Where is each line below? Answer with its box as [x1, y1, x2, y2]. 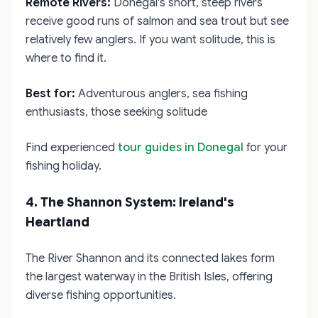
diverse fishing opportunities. [26, 288, 176, 302]
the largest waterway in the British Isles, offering [26, 270, 273, 284]
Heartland [26, 214, 89, 230]
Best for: [26, 87, 75, 101]
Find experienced [26, 141, 118, 155]
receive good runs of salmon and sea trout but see [26, 14, 289, 28]
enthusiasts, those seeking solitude [26, 105, 207, 119]
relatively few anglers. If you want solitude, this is [26, 33, 275, 47]
